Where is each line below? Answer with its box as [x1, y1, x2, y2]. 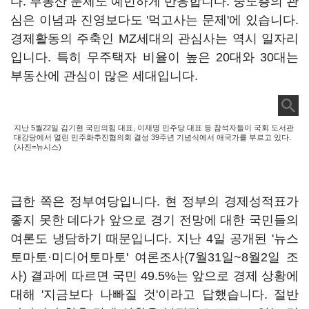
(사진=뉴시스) [14, 143, 61, 151]
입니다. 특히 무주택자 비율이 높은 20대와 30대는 [10, 50, 299, 64]
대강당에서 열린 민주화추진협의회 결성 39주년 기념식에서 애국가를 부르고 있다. [14, 133, 291, 141]
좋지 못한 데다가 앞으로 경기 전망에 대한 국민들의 [10, 213, 299, 227]
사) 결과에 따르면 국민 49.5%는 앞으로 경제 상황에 [10, 269, 299, 283]
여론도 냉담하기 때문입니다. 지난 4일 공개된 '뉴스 [10, 232, 299, 246]
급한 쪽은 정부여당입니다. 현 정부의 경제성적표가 [10, 195, 299, 208]
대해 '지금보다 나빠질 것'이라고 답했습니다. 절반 [10, 288, 299, 301]
